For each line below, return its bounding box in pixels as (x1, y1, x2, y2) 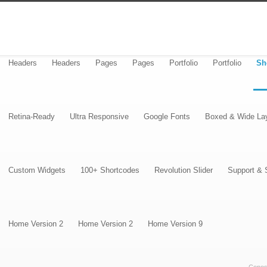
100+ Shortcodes (80, 166, 139, 175)
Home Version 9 (148, 219, 203, 228)
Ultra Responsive (70, 112, 129, 121)
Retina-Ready (8, 112, 55, 121)
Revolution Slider (154, 166, 213, 175)
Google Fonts (144, 112, 190, 121)
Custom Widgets (8, 166, 66, 175)
